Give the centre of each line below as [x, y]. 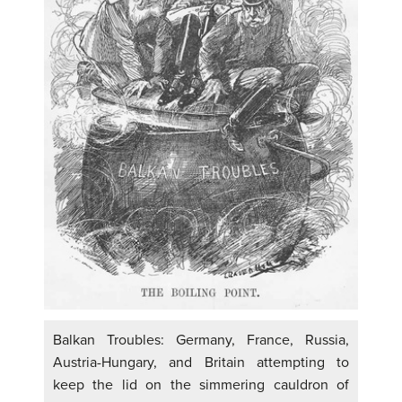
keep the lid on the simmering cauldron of [201, 385]
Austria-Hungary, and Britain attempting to [201, 363]
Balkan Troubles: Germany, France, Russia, [201, 341]
